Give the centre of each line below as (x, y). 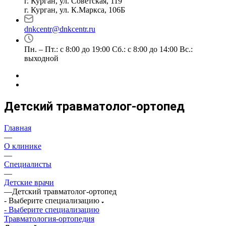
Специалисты (28, 164)
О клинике (23, 146)
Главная (18, 128)
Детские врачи (29, 182)
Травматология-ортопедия (49, 218)
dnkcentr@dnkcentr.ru (60, 29)
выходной (41, 58)
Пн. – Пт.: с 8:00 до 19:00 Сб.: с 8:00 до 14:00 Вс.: (108, 49)
